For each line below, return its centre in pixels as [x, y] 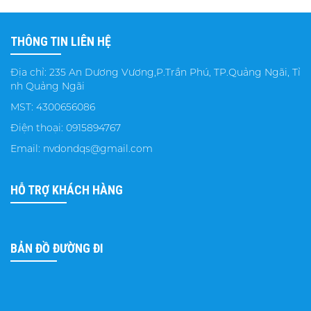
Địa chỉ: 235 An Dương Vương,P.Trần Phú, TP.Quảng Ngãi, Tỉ [155, 72]
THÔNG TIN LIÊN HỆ [61, 41]
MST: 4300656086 [53, 107]
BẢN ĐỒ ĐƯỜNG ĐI [57, 248]
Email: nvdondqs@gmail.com [82, 148]
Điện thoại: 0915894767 [66, 127]
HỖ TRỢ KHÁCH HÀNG [67, 190]
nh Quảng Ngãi [48, 86]
